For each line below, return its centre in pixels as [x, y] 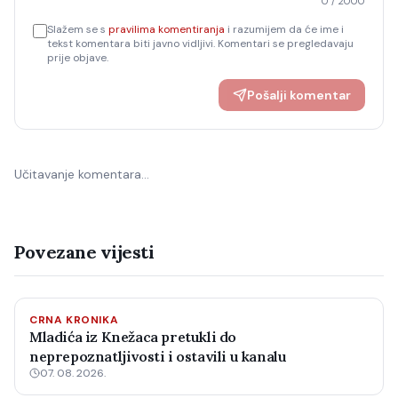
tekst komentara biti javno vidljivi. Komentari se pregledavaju [200, 44]
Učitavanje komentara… [82, 174]
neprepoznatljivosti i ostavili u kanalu [158, 356]
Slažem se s [76, 29]
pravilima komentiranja [167, 29]
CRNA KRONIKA [74, 320]
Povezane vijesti [84, 252]
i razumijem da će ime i [286, 29]
